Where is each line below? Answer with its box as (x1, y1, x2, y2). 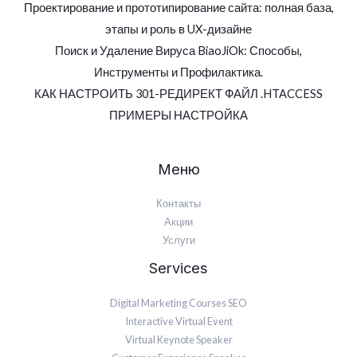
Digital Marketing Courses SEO (110, 296, 247, 309)
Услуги (162, 233, 195, 247)
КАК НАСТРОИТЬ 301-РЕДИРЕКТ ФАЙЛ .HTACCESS (34, 87, 323, 101)
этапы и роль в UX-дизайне (105, 22, 252, 37)
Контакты (156, 197, 201, 210)
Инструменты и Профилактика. (94, 65, 263, 80)
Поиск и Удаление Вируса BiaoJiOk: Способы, (55, 44, 302, 58)
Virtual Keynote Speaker (124, 332, 233, 346)
